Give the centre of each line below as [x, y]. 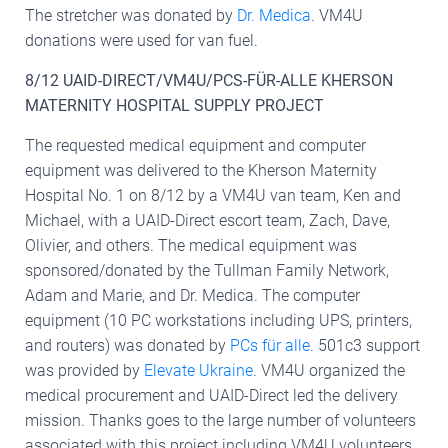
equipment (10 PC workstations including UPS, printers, [218, 320]
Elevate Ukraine [198, 370]
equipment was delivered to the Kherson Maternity [201, 170]
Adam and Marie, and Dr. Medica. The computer [192, 295]
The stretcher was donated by [129, 15]
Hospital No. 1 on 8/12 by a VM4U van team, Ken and [213, 195]
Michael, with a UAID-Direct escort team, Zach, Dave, [207, 220]
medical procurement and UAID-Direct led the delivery [211, 395]
